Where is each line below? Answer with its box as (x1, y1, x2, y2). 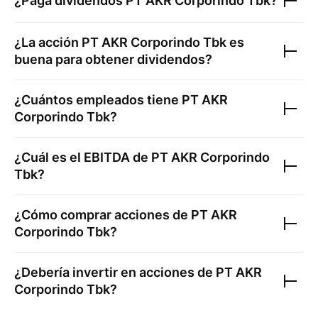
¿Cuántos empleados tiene (14, 92, 182, 107)
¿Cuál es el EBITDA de (14, 150, 151, 165)
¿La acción (14, 35, 82, 50)
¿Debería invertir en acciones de (14, 265, 216, 280)
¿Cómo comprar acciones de (14, 207, 191, 222)
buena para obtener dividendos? (14, 52, 212, 67)
